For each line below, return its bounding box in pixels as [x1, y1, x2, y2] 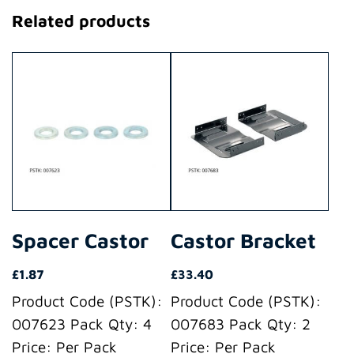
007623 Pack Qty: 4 [12, 315, 152, 333]
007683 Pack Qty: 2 [170, 315, 311, 333]
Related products [12, 11, 150, 31]
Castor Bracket [170, 228, 316, 253]
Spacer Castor [12, 228, 149, 253]
